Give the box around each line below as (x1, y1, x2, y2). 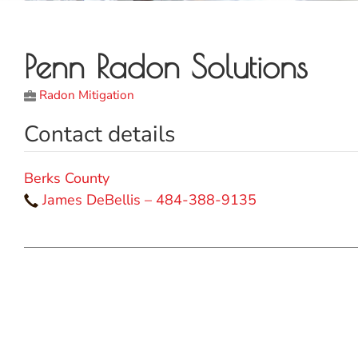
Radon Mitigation (39, 86, 134, 103)
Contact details (24, 118, 175, 149)
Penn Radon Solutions (24, 47, 308, 85)
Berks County (24, 168, 109, 188)
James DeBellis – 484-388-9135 (42, 189, 257, 209)
